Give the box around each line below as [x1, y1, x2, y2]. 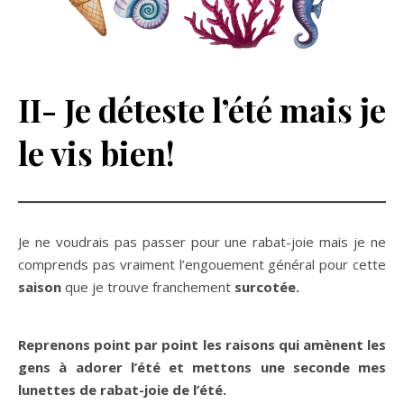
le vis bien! [18, 131, 175, 175]
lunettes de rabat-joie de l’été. [18, 381, 226, 399]
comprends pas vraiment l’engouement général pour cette [18, 255, 386, 274]
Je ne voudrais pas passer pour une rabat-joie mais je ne [18, 233, 386, 252]
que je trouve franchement [61, 278, 234, 297]
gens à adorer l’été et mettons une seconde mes [18, 358, 386, 377]
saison [18, 278, 61, 297]
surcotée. [234, 278, 299, 297]
